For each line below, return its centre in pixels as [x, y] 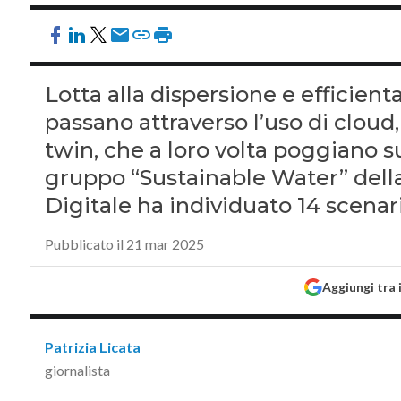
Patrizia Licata [92, 347]
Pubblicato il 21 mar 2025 [124, 244]
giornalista [77, 370]
